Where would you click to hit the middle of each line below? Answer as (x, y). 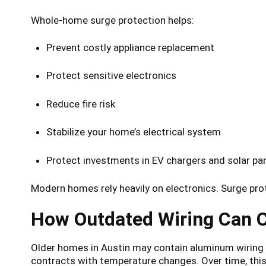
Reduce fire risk (80, 104)
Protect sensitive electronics (111, 76)
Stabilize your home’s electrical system (133, 132)
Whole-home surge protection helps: (113, 20)
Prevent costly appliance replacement (130, 47)
